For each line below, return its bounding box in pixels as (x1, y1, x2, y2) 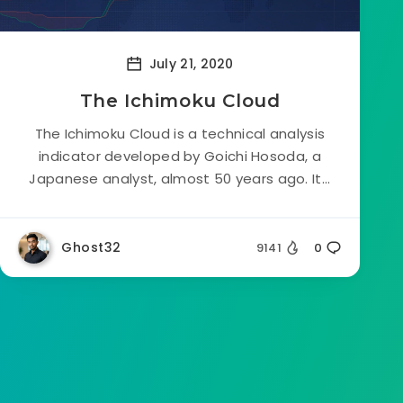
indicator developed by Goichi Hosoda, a (39, 147, 321, 166)
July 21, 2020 (145, 54, 234, 73)
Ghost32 (61, 238, 121, 256)
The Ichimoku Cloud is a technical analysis (34, 124, 326, 143)
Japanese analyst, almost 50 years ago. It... (29, 169, 331, 188)
